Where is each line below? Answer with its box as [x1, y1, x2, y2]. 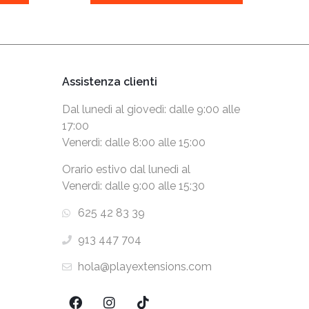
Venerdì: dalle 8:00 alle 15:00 [62, 136, 206, 150]
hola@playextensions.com [77, 260, 212, 274]
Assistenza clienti [62, 75, 158, 89]
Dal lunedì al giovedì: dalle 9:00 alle [62, 103, 241, 117]
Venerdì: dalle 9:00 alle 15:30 [62, 179, 206, 193]
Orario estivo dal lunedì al [62, 163, 191, 177]
